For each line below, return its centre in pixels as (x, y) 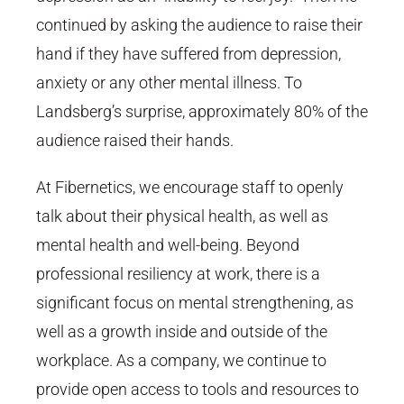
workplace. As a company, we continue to (181, 361)
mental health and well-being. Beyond (168, 245)
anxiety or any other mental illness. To (169, 83)
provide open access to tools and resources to (197, 390)
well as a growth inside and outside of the (182, 332)
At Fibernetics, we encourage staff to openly (190, 188)
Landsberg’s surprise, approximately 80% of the (202, 112)
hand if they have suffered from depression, (188, 54)
